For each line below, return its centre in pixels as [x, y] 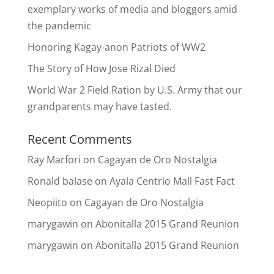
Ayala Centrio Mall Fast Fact [172, 181]
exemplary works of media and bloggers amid [132, 9]
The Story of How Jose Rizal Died [101, 69]
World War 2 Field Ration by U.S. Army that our [135, 90]
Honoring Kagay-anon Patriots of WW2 [116, 47]
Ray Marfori [54, 160]
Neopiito [47, 203]
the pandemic [59, 26]
